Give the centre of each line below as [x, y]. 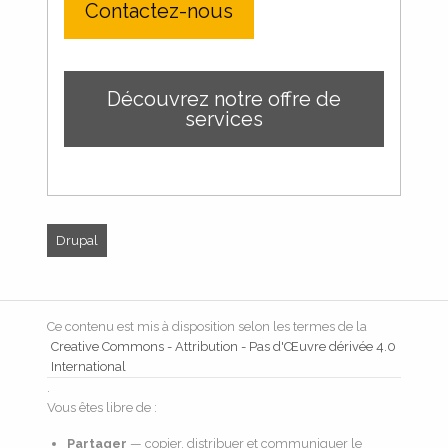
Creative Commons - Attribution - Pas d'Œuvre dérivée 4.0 [224, 346]
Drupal [77, 240]
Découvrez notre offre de [223, 99]
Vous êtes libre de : [102, 407]
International [89, 366]
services [223, 119]
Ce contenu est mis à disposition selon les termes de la [207, 326]
